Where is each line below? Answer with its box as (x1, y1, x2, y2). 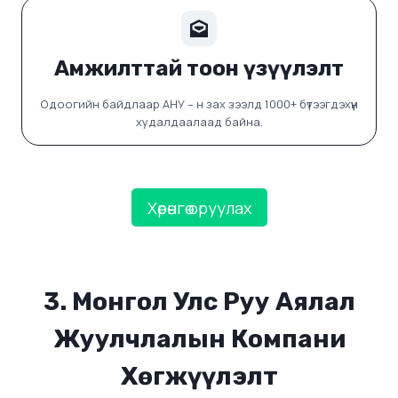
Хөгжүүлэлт (120, 361, 278, 391)
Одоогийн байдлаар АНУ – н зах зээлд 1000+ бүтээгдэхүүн (40, 96, 358, 113)
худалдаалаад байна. (135, 114, 263, 131)
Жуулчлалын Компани (52, 323, 346, 354)
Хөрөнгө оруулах (147, 196, 251, 219)
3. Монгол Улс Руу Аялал (43, 286, 355, 316)
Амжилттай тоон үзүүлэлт (54, 56, 344, 82)
